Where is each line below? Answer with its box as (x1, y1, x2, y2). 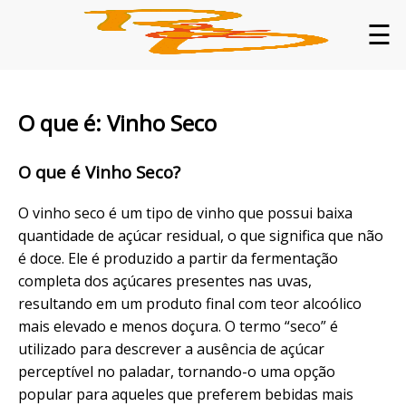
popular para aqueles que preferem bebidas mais (18, 383, 353, 404)
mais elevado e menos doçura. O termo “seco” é (18, 315, 338, 336)
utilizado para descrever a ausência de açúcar (18, 338, 324, 359)
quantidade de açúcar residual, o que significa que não (18, 225, 383, 246)
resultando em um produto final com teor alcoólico (18, 293, 362, 314)
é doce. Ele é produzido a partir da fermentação (18, 247, 338, 268)
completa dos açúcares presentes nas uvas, (18, 270, 312, 291)
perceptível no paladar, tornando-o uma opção (18, 361, 335, 382)
